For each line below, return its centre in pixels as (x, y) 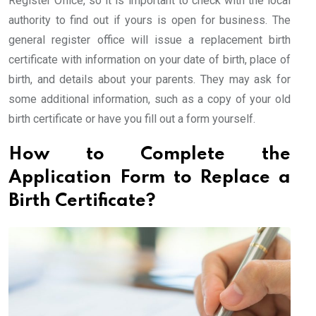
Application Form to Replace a (150, 178)
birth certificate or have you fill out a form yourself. (132, 119)
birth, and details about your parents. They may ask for (150, 80)
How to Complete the (150, 155)
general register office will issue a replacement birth (150, 40)
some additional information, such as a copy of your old (150, 99)
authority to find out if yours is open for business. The (150, 20)
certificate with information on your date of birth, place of (150, 60)
